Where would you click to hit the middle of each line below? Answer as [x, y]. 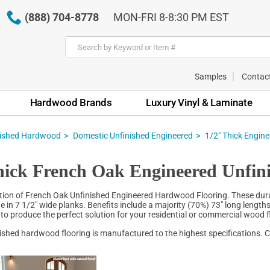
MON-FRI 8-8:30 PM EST [171, 17]
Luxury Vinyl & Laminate [199, 102]
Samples [211, 76]
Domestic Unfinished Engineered [133, 135]
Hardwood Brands [71, 102]
